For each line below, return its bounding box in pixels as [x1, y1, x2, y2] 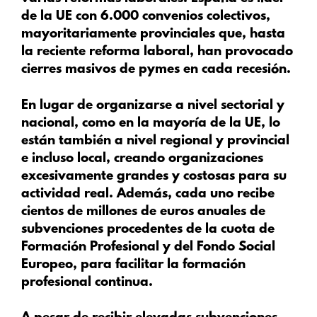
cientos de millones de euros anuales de [21, 204, 265, 219]
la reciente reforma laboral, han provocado [21, 45, 293, 60]
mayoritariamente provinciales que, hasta [21, 27, 285, 42]
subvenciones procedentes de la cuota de [21, 221, 275, 237]
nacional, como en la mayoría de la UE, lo [21, 115, 280, 131]
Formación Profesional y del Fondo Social [21, 239, 275, 255]
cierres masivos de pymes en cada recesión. [21, 62, 291, 78]
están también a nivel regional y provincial [21, 133, 289, 149]
